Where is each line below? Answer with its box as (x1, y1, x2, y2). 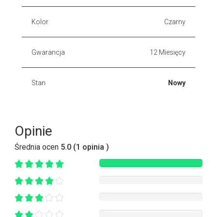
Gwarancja (31, 48, 65, 56)
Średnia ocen (15, 142, 61, 152)
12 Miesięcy (150, 48, 186, 56)
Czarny (164, 17, 186, 26)
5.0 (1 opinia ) (61, 142, 109, 152)
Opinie (15, 123, 52, 139)
